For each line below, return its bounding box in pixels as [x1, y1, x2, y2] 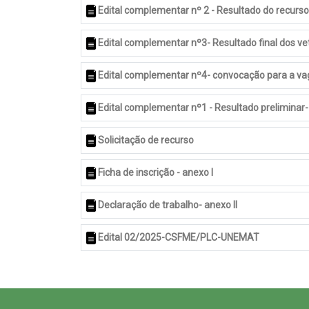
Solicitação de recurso [98, 134, 194, 146]
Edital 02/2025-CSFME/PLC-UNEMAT [98, 232, 259, 243]
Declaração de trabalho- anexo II [98, 199, 237, 210]
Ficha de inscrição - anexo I [98, 167, 213, 178]
